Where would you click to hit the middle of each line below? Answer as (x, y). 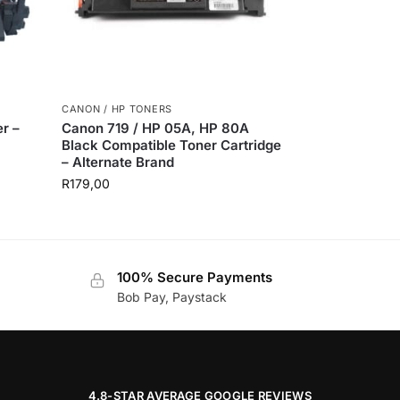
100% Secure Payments (194, 277)
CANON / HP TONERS (117, 108)
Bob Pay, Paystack (171, 297)
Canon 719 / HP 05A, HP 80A (156, 128)
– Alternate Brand (118, 162)
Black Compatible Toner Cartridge (172, 145)
